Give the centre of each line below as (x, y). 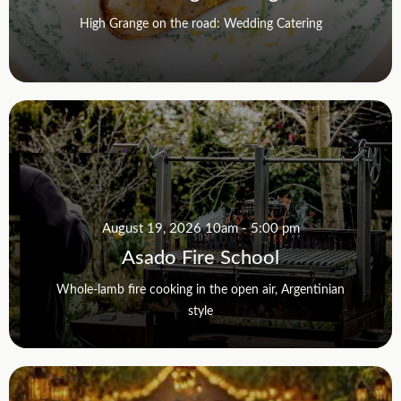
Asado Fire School (200, 256)
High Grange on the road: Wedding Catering (200, 22)
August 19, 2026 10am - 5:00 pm (200, 227)
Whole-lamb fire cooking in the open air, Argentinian (200, 288)
